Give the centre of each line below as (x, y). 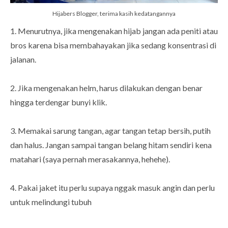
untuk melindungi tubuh (51, 202)
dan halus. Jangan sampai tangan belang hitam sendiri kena (111, 145)
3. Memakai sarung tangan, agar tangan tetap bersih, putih (110, 131)
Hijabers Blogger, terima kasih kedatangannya (114, 14)
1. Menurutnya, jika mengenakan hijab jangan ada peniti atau (114, 31)
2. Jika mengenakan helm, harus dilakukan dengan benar (106, 88)
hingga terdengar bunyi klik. (59, 102)
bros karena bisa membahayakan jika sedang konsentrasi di (113, 45)
